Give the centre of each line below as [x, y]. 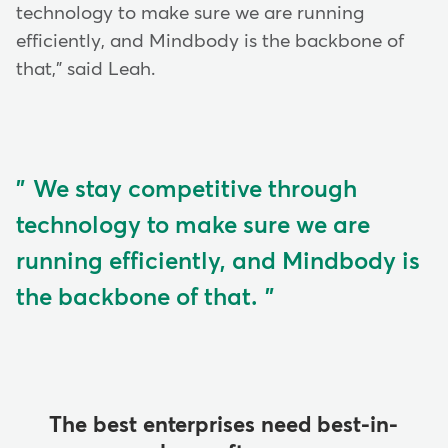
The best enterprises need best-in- [224, 426]
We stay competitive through [195, 190]
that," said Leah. [88, 69]
